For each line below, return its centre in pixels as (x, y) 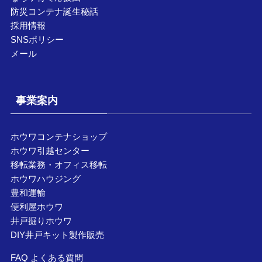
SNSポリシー (37, 40)
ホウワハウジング (45, 178)
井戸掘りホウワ (41, 220)
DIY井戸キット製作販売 (57, 235)
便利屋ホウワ (37, 206)
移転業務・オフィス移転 (58, 164)
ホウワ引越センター (50, 150)
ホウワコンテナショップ (58, 136)
